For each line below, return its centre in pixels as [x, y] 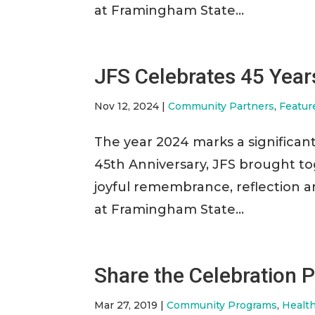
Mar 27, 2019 [126, 305]
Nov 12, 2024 [127, 106]
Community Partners [221, 106]
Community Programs [222, 305]
